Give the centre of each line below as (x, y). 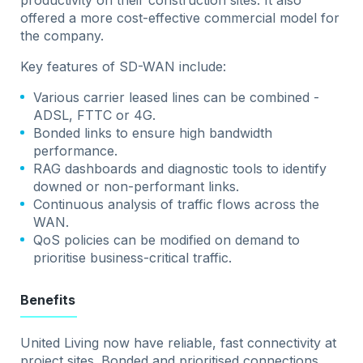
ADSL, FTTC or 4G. (95, 115)
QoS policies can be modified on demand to (167, 240)
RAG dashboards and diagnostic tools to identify (180, 169)
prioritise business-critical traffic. (133, 258)
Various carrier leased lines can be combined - (177, 98)
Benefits (48, 300)
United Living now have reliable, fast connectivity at (179, 343)
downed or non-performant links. (137, 187)
